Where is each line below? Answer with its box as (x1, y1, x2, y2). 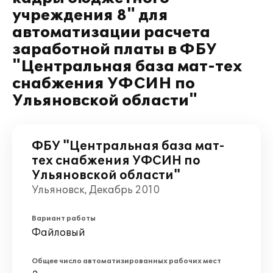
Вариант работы (32, 214, 96, 222)
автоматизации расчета (12, 24, 210, 41)
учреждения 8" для (12, 7, 168, 24)
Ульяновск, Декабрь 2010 (32, 184, 160, 196)
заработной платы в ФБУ (12, 41, 217, 58)
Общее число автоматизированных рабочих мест (32, 257, 221, 265)
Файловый (32, 227, 85, 239)
